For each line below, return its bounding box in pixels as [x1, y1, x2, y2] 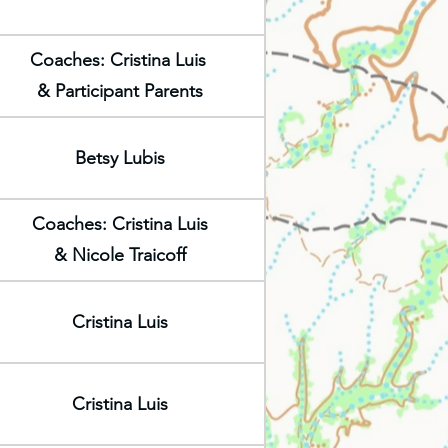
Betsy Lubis [75, 146, 165, 169]
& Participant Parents [37, 80, 203, 102]
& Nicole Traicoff [54, 244, 186, 266]
